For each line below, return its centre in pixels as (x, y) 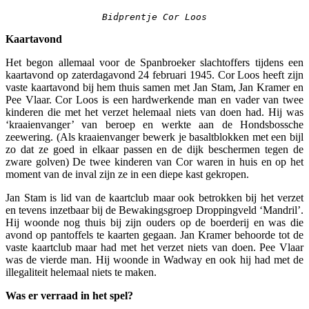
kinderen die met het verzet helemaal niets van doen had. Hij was (154, 112)
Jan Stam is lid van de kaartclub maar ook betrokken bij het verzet (154, 197)
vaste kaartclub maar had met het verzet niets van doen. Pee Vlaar (154, 247)
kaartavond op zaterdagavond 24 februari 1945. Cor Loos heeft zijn (154, 74)
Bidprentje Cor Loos (154, 17)
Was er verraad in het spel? (69, 295)
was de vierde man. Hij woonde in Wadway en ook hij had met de (154, 259)
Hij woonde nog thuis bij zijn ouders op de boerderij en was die (154, 222)
